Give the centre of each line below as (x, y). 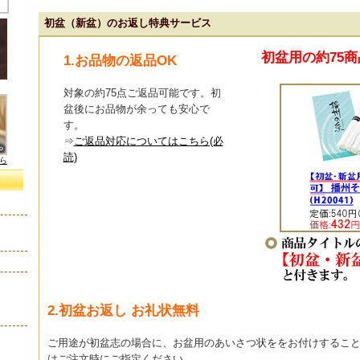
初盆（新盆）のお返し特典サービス (127, 23)
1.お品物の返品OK (120, 61)
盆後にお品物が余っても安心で (136, 109)
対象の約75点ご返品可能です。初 (142, 93)
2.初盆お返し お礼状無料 (123, 310)
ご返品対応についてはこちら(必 (148, 141)
